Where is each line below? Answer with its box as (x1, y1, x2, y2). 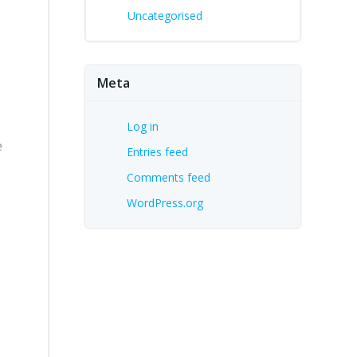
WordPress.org (127, 195, 203, 210)
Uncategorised (127, 8, 202, 23)
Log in (127, 119, 159, 134)
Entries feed (127, 144, 188, 159)
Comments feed (127, 170, 210, 185)
